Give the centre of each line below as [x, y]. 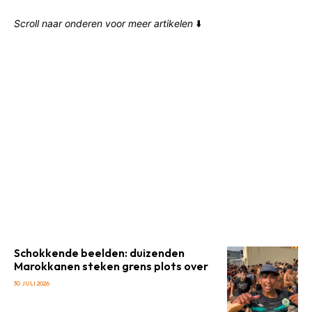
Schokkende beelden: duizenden [99, 253]
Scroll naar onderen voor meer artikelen [103, 23]
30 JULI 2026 [32, 283]
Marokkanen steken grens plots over [111, 266]
